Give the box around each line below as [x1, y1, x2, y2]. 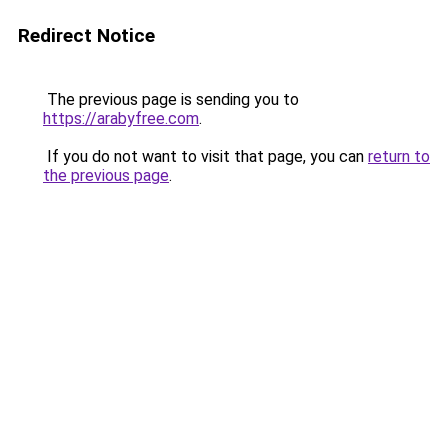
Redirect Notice [18, 24, 155, 47]
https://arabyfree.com [43, 109, 199, 128]
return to [368, 147, 430, 166]
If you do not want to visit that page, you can [43, 147, 368, 166]
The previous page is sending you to [43, 90, 299, 109]
